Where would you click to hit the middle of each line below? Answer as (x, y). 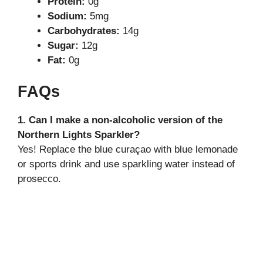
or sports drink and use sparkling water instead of (126, 164)
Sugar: (63, 45)
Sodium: (67, 16)
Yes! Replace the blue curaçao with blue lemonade (128, 150)
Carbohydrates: (84, 31)
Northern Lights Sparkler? (79, 135)
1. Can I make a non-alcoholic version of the (120, 120)
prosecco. (39, 179)
